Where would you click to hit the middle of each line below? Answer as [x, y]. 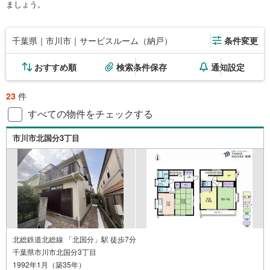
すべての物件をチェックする [90, 113]
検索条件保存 [142, 67]
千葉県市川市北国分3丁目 [55, 251]
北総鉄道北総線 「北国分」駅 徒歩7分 [74, 239]
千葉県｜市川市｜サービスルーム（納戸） [92, 40]
